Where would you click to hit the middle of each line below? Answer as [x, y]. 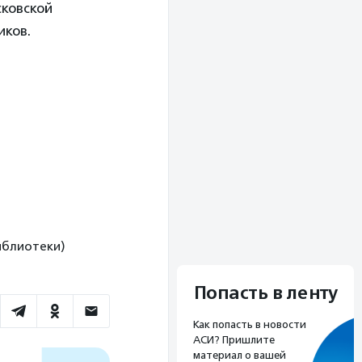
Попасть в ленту [265, 294]
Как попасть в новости [250, 325]
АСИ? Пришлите [234, 340]
